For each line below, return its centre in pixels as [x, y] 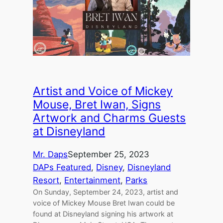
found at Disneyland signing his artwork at [103, 214]
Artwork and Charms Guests [110, 118]
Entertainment [93, 180]
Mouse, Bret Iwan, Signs [97, 105]
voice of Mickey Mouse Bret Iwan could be [104, 203]
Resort [46, 180]
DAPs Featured [62, 167]
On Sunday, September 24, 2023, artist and [106, 192]
